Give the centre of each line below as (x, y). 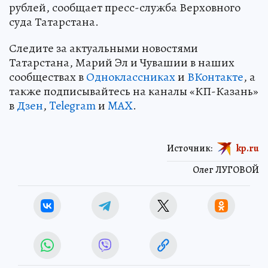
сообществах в (48, 77)
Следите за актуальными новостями (103, 48)
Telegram (72, 106)
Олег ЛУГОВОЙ (226, 170)
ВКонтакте (215, 77)
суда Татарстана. (54, 22)
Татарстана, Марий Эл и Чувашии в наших (122, 63)
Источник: (190, 148)
